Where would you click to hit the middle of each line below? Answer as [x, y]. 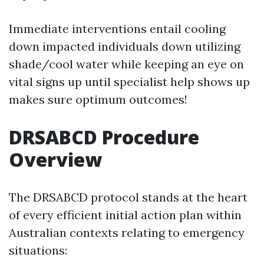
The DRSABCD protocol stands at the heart [128, 197]
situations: [38, 250]
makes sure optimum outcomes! [98, 100]
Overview [55, 160]
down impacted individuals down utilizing [125, 47]
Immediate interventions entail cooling [117, 29]
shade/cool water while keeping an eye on [126, 64]
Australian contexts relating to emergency [127, 233]
